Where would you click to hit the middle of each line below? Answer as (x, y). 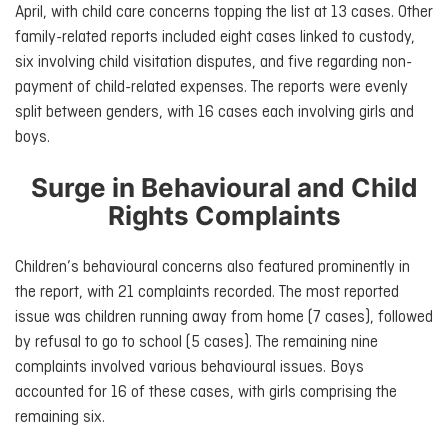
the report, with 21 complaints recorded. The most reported (207, 292)
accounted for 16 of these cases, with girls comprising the (206, 392)
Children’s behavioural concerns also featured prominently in (212, 267)
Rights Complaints (224, 215)
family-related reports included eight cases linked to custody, (215, 37)
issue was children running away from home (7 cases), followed (224, 317)
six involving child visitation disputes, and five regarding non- (213, 62)
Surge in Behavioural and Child (224, 187)
